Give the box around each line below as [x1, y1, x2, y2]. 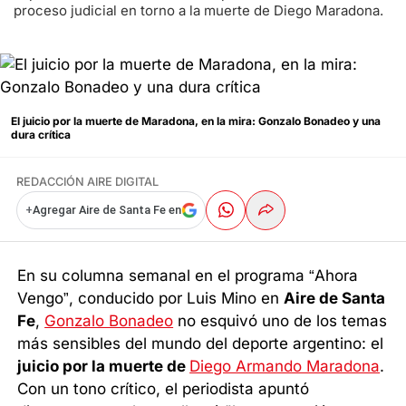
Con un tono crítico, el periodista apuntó [17, 380, 310, 399]
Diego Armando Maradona [189, 357, 381, 376]
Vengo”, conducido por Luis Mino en [17, 289, 285, 308]
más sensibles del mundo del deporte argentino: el [17, 334, 384, 353]
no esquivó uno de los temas [173, 312, 388, 331]
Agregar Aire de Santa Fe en [32, 203, 181, 217]
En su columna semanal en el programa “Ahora [17, 266, 359, 285]
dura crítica [11, 127, 71, 141]
